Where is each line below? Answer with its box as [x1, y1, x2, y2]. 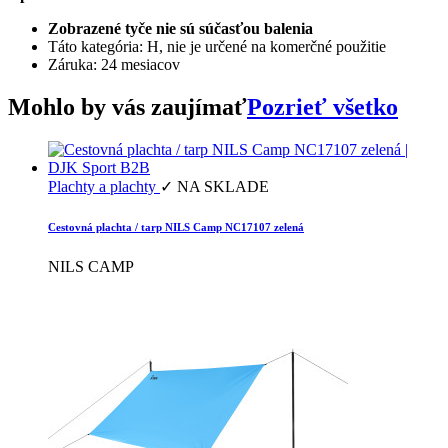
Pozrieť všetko [247, 94, 398, 121]
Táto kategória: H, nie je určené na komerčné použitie [48, 38, 386, 56]
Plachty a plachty [48, 178, 160, 196]
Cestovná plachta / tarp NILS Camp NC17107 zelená [48, 221, 304, 234]
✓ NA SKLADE [160, 178, 269, 196]
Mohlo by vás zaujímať [8, 94, 247, 121]
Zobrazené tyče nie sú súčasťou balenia [48, 20, 313, 38]
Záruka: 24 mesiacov [48, 56, 180, 74]
